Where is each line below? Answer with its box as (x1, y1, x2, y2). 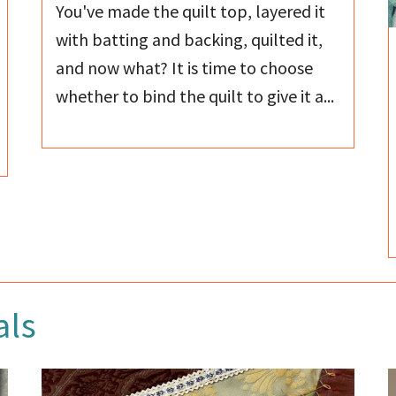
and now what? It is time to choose (55, 56, 313, 79)
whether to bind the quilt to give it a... (55, 84, 334, 107)
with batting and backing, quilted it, (55, 27, 323, 50)
